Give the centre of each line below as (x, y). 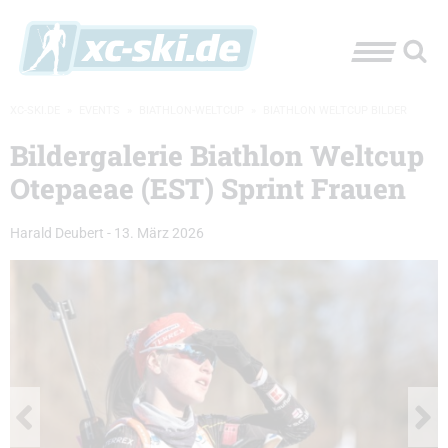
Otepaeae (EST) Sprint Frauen (208, 188)
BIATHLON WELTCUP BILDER (335, 110)
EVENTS (99, 110)
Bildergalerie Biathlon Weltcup (217, 155)
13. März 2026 (159, 233)
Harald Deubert (57, 233)
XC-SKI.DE (35, 110)
